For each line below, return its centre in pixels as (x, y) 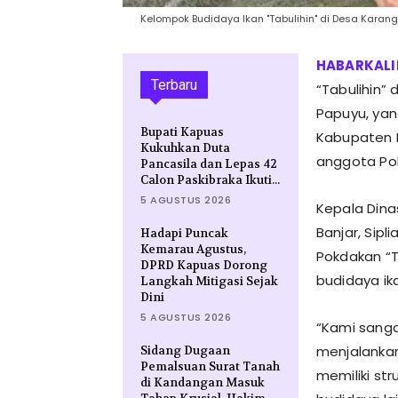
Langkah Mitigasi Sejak (209, 282)
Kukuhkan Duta (185, 148)
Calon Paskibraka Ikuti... (210, 180)
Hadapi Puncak (184, 234)
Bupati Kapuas (182, 132)
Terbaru (174, 85)
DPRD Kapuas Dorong (204, 266)
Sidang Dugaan (185, 351)
